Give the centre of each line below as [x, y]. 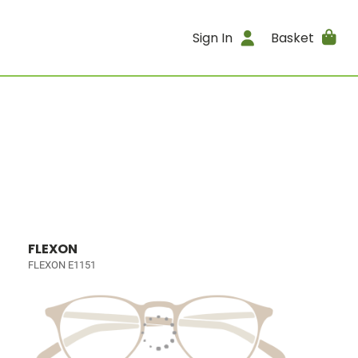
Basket [292, 38]
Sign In [213, 38]
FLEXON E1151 [62, 265]
